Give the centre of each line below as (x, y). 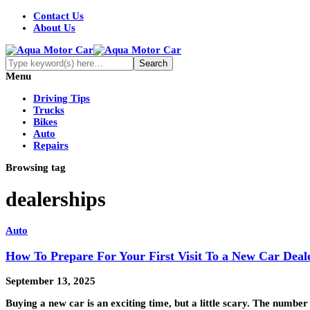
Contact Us (58, 16)
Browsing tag (36, 167)
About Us (54, 28)
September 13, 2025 (51, 281)
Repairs (51, 145)
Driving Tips (62, 98)
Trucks (49, 110)
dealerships (56, 199)
